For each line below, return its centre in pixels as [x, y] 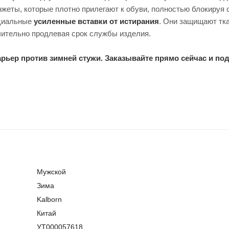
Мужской [51, 171]
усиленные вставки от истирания [96, 21]
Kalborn [49, 199]
